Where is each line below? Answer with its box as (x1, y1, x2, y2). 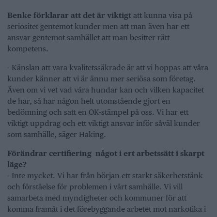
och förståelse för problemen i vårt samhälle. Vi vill (7, 182, 183, 192)
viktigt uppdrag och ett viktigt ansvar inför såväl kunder (7, 119, 200, 128)
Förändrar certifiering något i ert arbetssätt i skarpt (7, 149, 204, 158)
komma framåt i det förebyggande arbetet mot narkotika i (7, 204, 206, 214)
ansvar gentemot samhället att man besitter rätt (7, 33, 170, 43)
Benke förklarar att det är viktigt (7, 11, 131, 20)
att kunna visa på (131, 11, 192, 20)
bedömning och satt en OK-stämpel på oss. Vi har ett (7, 108, 188, 117)
